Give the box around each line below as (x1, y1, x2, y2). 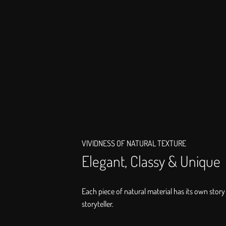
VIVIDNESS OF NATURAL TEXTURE (82, 138, 186, 149)
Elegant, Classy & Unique (82, 151, 220, 171)
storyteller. (82, 199, 115, 209)
